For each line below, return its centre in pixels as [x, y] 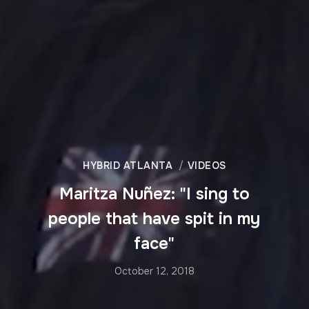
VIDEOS [207, 166]
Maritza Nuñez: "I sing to [154, 194]
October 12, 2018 [154, 271]
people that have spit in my [154, 219]
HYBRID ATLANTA [128, 166]
